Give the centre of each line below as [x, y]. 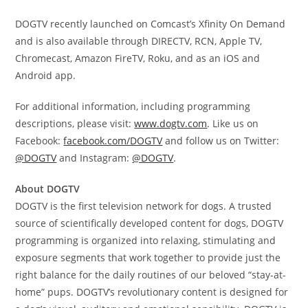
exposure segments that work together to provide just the [148, 258]
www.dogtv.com [171, 124]
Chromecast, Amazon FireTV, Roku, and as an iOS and [138, 58]
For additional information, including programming [133, 107]
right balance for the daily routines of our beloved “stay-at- [151, 275]
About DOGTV [48, 189]
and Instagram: [95, 158]
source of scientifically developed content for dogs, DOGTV [150, 223]
